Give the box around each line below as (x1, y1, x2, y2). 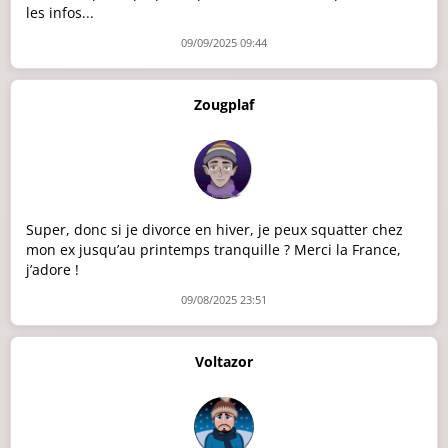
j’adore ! (26, 260, 79, 280)
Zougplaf (194, 95, 254, 115)
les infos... (26, 3, 94, 23)
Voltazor (195, 352, 253, 372)
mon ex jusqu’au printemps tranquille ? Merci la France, (26, 240, 401, 260)
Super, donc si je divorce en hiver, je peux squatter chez (26, 220, 403, 240)
